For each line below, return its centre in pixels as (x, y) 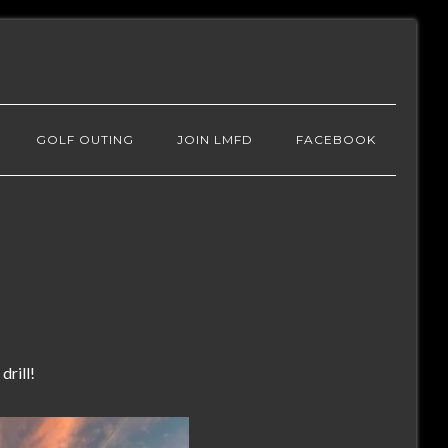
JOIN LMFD (215, 139)
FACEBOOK (336, 139)
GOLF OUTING (85, 139)
